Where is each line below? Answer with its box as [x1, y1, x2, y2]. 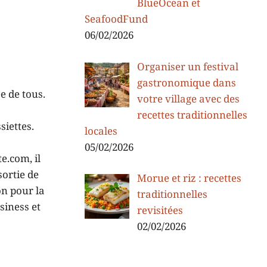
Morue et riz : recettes [136, 172, 241, 185]
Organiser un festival [136, 60, 238, 74]
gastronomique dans [136, 76, 236, 90]
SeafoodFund [85, 13, 148, 27]
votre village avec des [136, 92, 240, 106]
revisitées [136, 204, 183, 218]
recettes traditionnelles [136, 108, 247, 122]
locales [85, 125, 117, 138]
